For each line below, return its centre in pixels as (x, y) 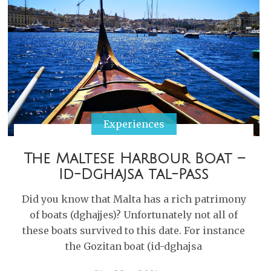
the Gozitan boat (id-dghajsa (134, 246)
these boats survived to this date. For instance (134, 230)
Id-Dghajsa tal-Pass (134, 174)
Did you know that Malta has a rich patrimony (134, 199)
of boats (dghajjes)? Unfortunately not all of (134, 215)
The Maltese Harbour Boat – (134, 158)
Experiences (134, 124)
